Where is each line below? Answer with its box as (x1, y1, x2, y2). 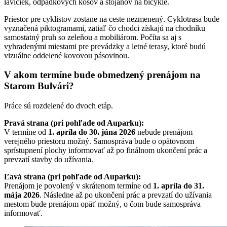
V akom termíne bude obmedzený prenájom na (4, 69, 201, 81)
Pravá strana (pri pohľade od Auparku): (4, 119, 144, 128)
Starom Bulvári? (4, 81, 74, 92)
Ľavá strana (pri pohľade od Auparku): (4, 172, 141, 181)
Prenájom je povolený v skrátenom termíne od (4, 181, 153, 191)
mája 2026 (4, 191, 40, 200)
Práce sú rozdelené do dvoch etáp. (4, 101, 113, 110)
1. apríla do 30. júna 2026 (48, 128, 135, 137)
